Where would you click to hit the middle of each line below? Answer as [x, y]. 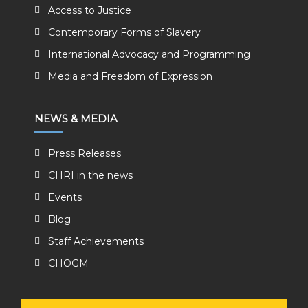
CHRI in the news [90, 175]
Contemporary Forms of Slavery [124, 32]
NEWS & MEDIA [76, 119]
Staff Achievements [96, 241]
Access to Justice [90, 10]
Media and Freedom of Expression [130, 76]
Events [65, 197]
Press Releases [85, 153]
